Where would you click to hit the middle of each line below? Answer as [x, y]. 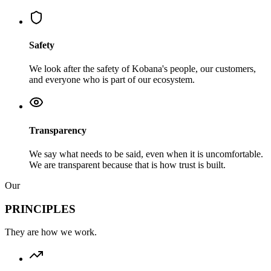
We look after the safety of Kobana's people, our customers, [142, 69]
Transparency [58, 130]
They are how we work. [51, 232]
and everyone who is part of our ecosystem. [112, 80]
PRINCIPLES [40, 209]
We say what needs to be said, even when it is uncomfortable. [146, 154]
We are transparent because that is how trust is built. [127, 165]
